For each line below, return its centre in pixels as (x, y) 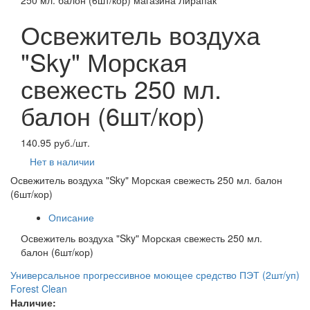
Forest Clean (39, 289)
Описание (71, 217)
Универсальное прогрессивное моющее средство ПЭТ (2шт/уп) (155, 275)
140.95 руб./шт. (55, 143)
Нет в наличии (62, 161)
